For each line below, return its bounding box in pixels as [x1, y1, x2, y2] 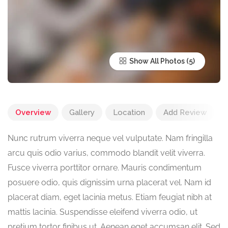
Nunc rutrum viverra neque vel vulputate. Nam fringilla [8, 133, 213, 144]
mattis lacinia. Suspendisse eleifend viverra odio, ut [8, 207, 197, 217]
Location [113, 108, 145, 118]
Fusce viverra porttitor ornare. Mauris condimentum [8, 163, 202, 173]
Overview [15, 108, 51, 118]
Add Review [163, 108, 207, 118]
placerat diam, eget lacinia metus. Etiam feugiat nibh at [8, 192, 212, 203]
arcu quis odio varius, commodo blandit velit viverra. [8, 148, 205, 158]
